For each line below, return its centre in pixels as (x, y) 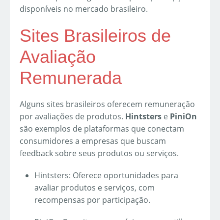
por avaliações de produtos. (72, 116)
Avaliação (58, 56)
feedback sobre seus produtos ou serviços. (99, 153)
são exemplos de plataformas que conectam (102, 128)
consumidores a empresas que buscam (93, 141)
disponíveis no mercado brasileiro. (84, 9)
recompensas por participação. (92, 200)
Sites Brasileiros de (95, 35)
